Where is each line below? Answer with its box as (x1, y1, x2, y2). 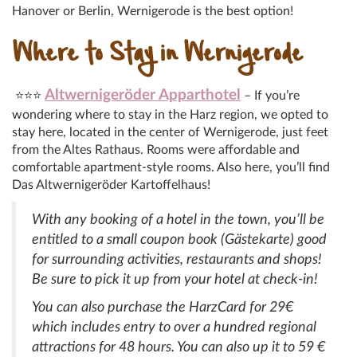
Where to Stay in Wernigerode (12, 35, 303, 77)
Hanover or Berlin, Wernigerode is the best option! (12, 4, 293, 18)
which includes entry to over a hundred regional (32, 320, 316, 334)
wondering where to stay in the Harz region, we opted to (12, 108, 328, 121)
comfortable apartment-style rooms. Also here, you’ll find (12, 160, 330, 174)
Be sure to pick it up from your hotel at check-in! (32, 272, 318, 286)
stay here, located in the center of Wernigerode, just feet (12, 125, 328, 139)
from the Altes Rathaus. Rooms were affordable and (12, 143, 300, 156)
